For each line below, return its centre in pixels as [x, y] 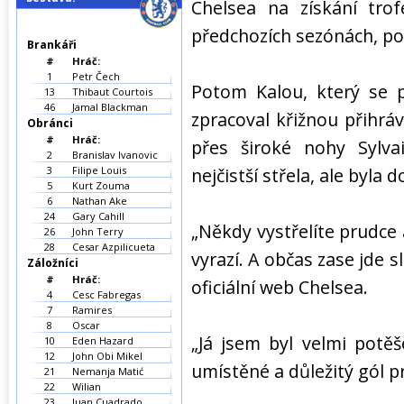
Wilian [87, 386]
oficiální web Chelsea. [280, 287]
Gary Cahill [98, 216]
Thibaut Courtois [112, 92]
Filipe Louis [99, 170]
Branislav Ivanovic [115, 155]
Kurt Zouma [101, 185]
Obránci [50, 123]
